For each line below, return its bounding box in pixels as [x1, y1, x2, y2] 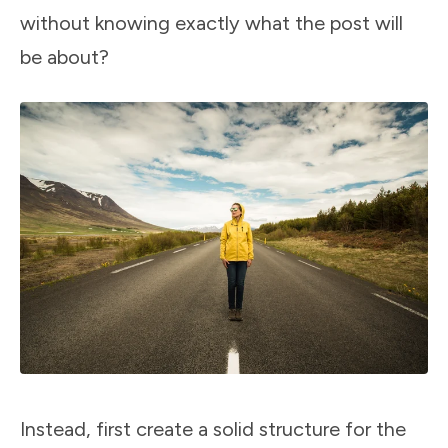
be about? [20, 45, 109, 70]
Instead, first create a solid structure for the [20, 417, 406, 441]
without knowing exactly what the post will [20, 11, 403, 36]
